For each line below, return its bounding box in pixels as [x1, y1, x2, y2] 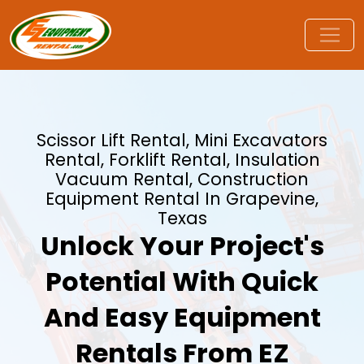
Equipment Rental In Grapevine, [45, 187, 318, 210]
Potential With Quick [45, 263, 318, 300]
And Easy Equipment [43, 299, 321, 336]
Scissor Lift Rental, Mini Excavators [37, 128, 327, 152]
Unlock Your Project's [40, 227, 324, 264]
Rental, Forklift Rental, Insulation [44, 148, 320, 171]
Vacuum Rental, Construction [55, 167, 309, 191]
